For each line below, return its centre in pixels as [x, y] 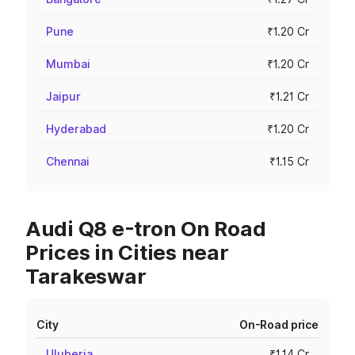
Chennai [68, 161]
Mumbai [68, 64]
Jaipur [63, 96]
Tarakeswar [86, 276]
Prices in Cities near [127, 252]
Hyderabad [76, 129]
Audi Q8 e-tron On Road [146, 229]
